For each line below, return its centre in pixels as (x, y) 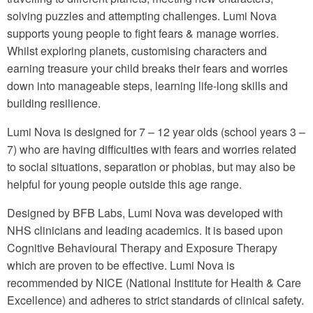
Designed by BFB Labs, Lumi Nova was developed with (145, 212)
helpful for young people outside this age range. (124, 184)
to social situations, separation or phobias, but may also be (151, 166)
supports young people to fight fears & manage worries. (143, 33)
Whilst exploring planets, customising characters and (137, 50)
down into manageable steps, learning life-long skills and (147, 85)
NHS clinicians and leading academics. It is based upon (145, 230)
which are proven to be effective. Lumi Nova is (121, 265)
